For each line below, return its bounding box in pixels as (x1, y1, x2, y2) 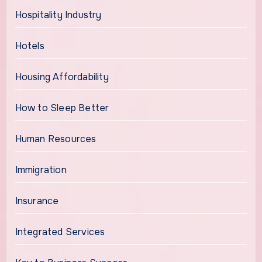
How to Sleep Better (15, 102, 109, 115)
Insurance (15, 195, 59, 208)
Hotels (15, 40, 44, 53)
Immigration (15, 164, 67, 177)
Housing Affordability (15, 71, 109, 84)
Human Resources (15, 133, 96, 146)
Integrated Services (15, 226, 105, 239)
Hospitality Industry (15, 9, 102, 22)
